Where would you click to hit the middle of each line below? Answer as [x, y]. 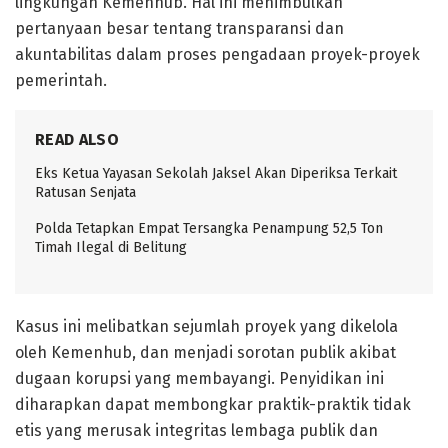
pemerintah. [61, 81]
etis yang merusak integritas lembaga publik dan [196, 431]
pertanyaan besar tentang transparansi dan [179, 29]
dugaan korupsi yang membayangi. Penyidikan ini [199, 379]
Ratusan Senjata [85, 193]
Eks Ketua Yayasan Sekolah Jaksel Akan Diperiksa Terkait [216, 174]
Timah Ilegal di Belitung [111, 248]
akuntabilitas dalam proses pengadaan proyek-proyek [217, 55]
